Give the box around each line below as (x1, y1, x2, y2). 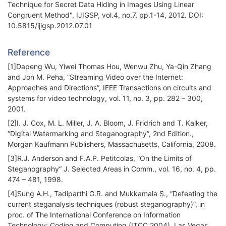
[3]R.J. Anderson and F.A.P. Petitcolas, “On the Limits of (8, 154, 192, 163)
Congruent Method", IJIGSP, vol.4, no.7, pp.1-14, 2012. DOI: (8, 11, 203, 20)
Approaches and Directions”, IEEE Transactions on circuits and (8, 83, 211, 92)
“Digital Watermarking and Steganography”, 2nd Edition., (8, 129, 194, 138)
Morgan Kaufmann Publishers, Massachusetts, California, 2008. (8, 140, 216, 149)
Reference (8, 47, 50, 58)
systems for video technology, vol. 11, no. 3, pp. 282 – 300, (8, 94, 203, 103)
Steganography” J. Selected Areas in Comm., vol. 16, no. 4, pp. (8, 164, 216, 174)
